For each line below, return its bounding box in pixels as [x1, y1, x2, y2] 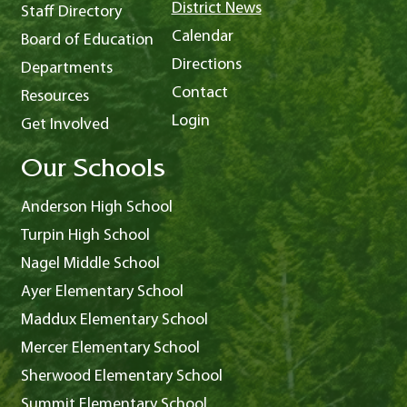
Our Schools [20, 158, 165, 186]
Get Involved [20, 116, 109, 134]
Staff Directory [20, 4, 122, 22]
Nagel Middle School [20, 255, 160, 273]
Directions [171, 56, 242, 74]
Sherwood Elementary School [20, 368, 223, 386]
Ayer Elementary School [20, 283, 184, 302]
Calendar [171, 28, 233, 46]
